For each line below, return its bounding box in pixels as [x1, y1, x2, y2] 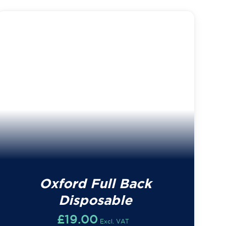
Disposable [59, 193, 133, 208]
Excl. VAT [99, 218, 129, 225]
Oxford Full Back [39, 176, 152, 191]
